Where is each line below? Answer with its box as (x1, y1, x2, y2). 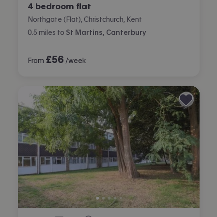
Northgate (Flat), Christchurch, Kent (27, 15, 142, 23)
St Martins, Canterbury (65, 29, 146, 36)
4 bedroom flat (27, 1, 91, 10)
